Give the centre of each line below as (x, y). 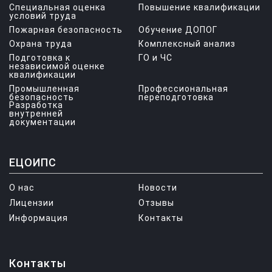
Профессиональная (184, 89)
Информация (39, 218)
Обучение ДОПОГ (178, 30)
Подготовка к (40, 58)
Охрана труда (41, 44)
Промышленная (44, 89)
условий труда (43, 16)
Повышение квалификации (200, 7)
